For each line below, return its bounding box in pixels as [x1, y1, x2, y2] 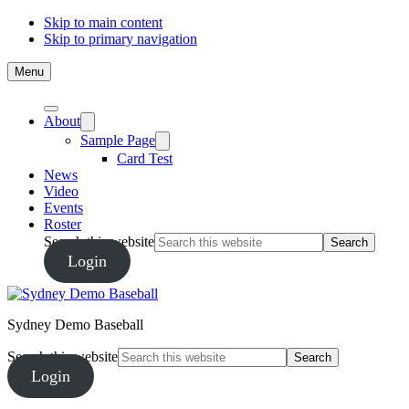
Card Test [117, 151, 173, 166]
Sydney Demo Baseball [7, 317, 143, 332]
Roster [44, 216, 81, 232]
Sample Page [80, 132, 155, 148]
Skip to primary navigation [44, 31, 197, 47]
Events [44, 200, 83, 215]
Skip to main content [44, 15, 163, 30]
